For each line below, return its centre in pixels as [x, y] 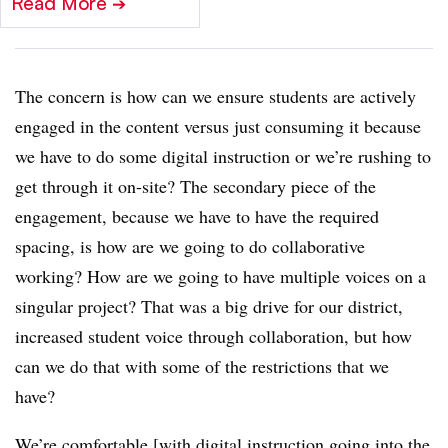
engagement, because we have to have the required [197, 216]
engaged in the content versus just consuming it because [218, 126]
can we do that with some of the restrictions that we [202, 366]
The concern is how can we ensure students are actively [215, 96]
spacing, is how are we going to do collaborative [190, 246]
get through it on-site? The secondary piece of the [195, 186]
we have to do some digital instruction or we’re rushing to [223, 156]
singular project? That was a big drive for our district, [209, 306]
